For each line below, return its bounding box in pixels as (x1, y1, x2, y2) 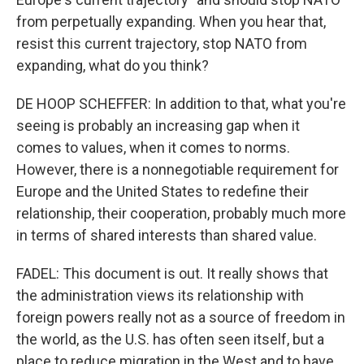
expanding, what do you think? (16, 57, 209, 74)
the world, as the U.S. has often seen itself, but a (16, 331, 324, 348)
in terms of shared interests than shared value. (16, 227, 317, 244)
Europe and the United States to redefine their (16, 183, 309, 200)
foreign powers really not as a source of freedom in (16, 309, 345, 326)
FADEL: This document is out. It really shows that (16, 265, 328, 282)
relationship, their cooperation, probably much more (16, 205, 346, 222)
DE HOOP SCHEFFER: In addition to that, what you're (16, 95, 346, 112)
